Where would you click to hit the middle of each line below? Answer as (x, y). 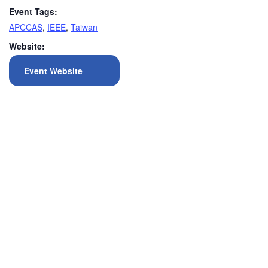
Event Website (53, 71)
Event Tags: (33, 11)
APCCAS (26, 27)
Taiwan (84, 27)
